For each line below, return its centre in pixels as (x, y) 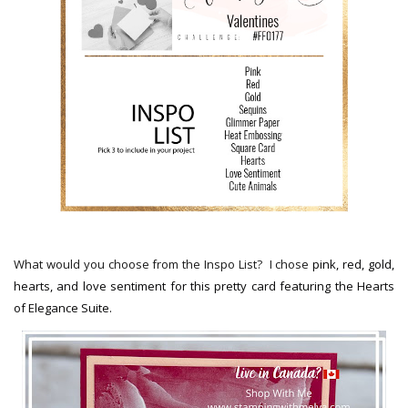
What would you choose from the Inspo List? (142, 265)
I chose (291, 265)
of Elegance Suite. (64, 308)
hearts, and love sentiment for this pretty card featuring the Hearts (204, 286)
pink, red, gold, (354, 265)
